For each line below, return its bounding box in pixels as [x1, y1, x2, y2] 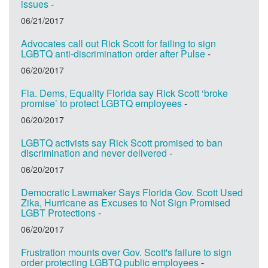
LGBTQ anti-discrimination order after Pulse [21, 46, 205, 60]
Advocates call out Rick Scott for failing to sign [21, 36, 216, 50]
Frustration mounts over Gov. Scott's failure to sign [21, 245, 232, 259]
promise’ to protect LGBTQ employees [21, 96, 182, 110]
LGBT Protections [21, 205, 96, 220]
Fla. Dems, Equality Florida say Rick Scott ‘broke [21, 86, 228, 100]
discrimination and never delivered [21, 145, 167, 160]
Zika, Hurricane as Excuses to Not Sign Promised [21, 195, 230, 209]
